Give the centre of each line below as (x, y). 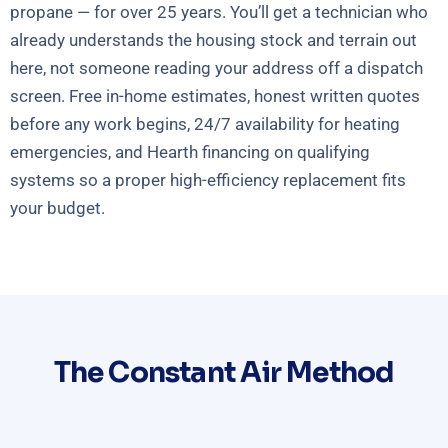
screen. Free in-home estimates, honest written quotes (215, 96)
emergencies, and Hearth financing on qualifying (190, 152)
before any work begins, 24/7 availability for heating (205, 124)
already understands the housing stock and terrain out (213, 40)
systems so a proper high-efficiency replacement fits (208, 180)
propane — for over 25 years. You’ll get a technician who (219, 12)
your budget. (57, 208)
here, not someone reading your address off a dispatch (216, 68)
